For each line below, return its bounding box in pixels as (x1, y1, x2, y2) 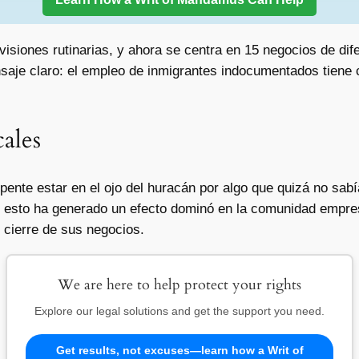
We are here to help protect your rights (58, 275, 301, 296)
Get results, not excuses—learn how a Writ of (55, 344, 304, 357)
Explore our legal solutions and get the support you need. (34, 305, 325, 318)
